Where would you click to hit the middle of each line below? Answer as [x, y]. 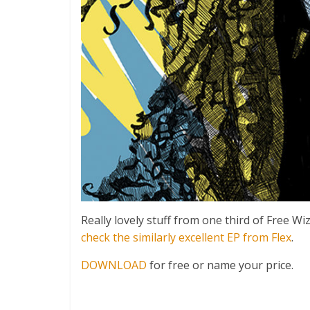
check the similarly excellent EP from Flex [186, 238]
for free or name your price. [220, 265]
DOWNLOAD [114, 265]
